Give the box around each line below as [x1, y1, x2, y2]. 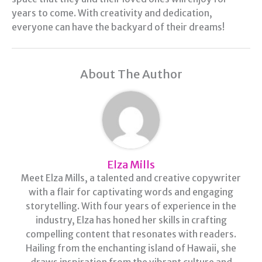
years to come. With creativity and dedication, [12, 8, 212, 19]
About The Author [80, 67, 182, 82]
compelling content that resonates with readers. [26, 229, 236, 240]
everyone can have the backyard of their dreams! [12, 22, 225, 33]
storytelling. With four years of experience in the [26, 201, 236, 212]
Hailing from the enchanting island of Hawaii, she [26, 243, 236, 254]
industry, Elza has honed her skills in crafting [35, 215, 227, 226]
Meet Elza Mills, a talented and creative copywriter [21, 173, 241, 184]
